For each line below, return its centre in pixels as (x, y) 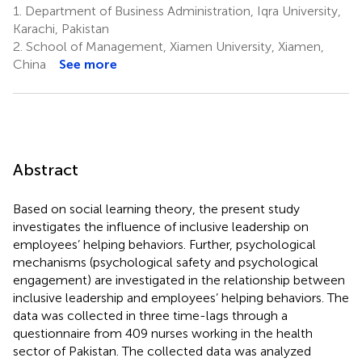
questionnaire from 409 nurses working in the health (163, 333)
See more (88, 64)
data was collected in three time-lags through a (150, 315)
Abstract (46, 169)
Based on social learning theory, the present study (156, 208)
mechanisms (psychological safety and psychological (166, 262)
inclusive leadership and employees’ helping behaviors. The (181, 297)
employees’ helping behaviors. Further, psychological (164, 244)
